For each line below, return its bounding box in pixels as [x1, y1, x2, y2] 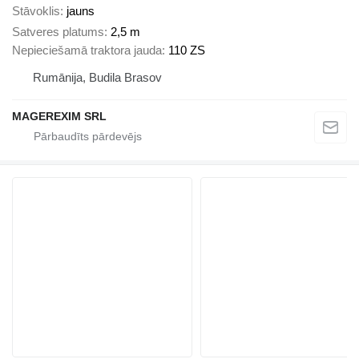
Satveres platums [12, 25, 104, 39]
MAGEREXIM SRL [12, 110, 107, 123]
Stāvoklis [12, 3, 60, 18]
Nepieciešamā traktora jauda [12, 43, 162, 58]
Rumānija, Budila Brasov [33, 71, 162, 85]
